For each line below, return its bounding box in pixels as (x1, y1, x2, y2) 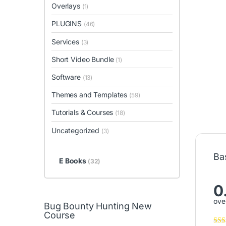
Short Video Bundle (51, 54, 116, 64)
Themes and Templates (51, 90, 130, 99)
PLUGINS (51, 19, 84, 28)
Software (51, 72, 83, 81)
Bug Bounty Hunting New (44, 200, 152, 211)
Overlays (51, 2, 82, 11)
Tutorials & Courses (51, 108, 116, 117)
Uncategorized (51, 126, 102, 135)
